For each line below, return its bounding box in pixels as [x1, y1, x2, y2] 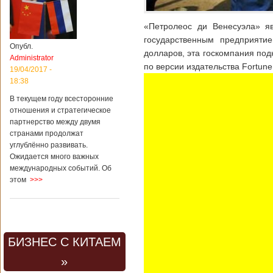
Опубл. [10, 42, 33, 51]
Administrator [10, 54, 54, 62]
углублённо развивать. [10, 141, 88, 149]
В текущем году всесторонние [10, 94, 113, 103]
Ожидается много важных [10, 152, 99, 161]
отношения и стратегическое [10, 106, 111, 115]
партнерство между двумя [10, 118, 101, 126]
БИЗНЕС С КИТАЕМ [8, 235, 121, 249]
